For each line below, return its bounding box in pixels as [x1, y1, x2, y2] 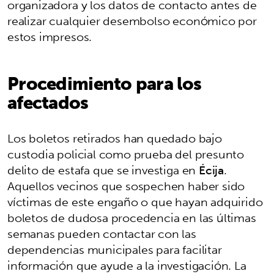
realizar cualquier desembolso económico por [7, 10, 257, 31]
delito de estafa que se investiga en [7, 159, 199, 180]
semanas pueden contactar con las [7, 223, 196, 244]
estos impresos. [7, 26, 92, 47]
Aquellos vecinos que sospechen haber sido [7, 175, 245, 196]
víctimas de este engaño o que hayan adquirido [7, 191, 263, 212]
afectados [7, 86, 89, 117]
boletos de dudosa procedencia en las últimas [7, 207, 256, 228]
